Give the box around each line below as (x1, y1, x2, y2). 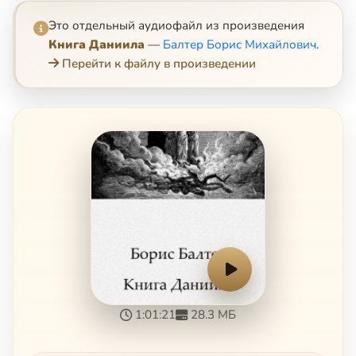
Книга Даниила (48, 36, 145, 52)
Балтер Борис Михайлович (163, 36, 316, 52)
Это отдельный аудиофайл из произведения (48, 17, 304, 33)
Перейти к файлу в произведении (62, 55, 256, 72)
